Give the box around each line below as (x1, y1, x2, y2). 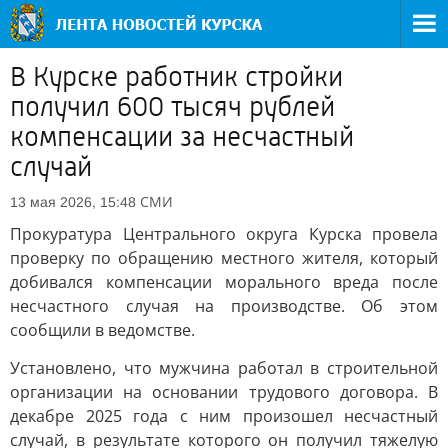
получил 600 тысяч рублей (10, 91, 335, 123)
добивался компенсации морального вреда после (10, 271, 438, 293)
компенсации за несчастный (10, 121, 354, 153)
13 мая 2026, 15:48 (10, 194, 136, 210)
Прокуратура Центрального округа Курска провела (10, 223, 438, 245)
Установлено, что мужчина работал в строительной (10, 357, 438, 379)
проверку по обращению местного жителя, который (10, 247, 438, 269)
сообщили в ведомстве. (10, 319, 195, 341)
